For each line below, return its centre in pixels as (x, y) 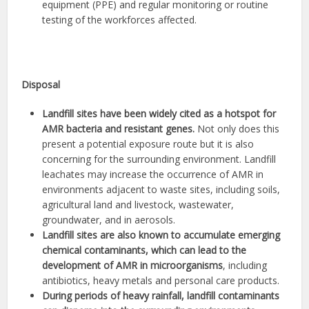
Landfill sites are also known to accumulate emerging (161, 235)
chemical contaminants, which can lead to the (144, 250)
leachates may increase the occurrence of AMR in (153, 175)
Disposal (41, 85)
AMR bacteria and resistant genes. (119, 129)
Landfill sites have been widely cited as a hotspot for (159, 114)
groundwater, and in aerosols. (109, 220)
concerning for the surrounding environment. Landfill (159, 159)
